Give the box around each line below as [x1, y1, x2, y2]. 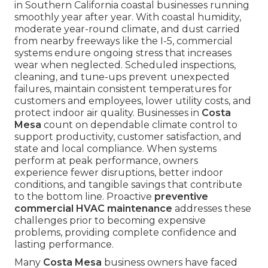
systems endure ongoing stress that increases [14, 47, 232, 59]
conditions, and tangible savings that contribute [14, 179, 242, 191]
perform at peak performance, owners [14, 155, 198, 167]
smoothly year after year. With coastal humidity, [14, 11, 241, 23]
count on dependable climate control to [41, 119, 237, 131]
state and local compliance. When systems [14, 143, 217, 155]
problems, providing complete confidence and [14, 227, 237, 239]
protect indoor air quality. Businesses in [14, 107, 202, 119]
